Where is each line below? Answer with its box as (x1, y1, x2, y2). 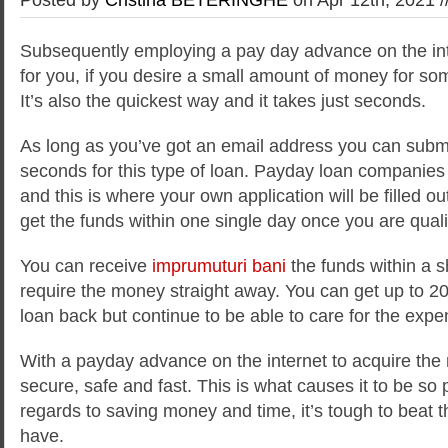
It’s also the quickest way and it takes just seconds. (20, 90, 426, 111)
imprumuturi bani (152, 255, 286, 276)
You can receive (20, 255, 152, 276)
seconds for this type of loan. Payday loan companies (20, 160, 445, 181)
